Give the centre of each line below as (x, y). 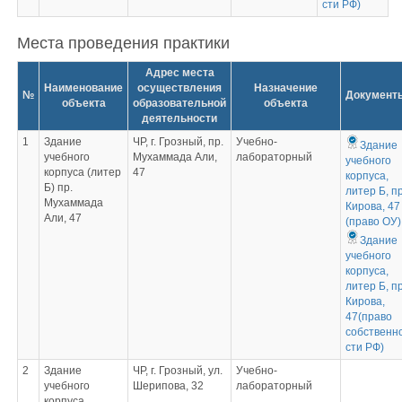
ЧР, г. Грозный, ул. (177, 371)
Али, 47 (62, 218)
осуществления (179, 88)
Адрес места (179, 73)
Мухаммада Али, (175, 157)
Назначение (286, 88)
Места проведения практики (123, 43)
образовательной (179, 103)
